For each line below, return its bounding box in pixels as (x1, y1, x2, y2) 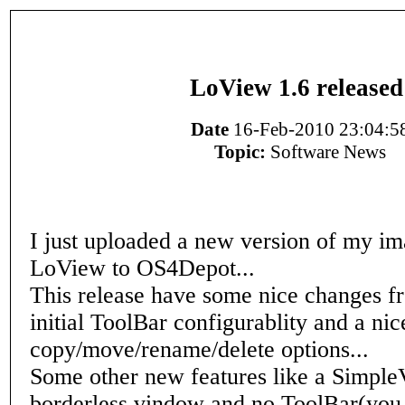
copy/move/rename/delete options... (30, 336, 369, 363)
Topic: (214, 141, 266, 164)
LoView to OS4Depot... (30, 255, 255, 281)
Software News (266, 141, 386, 164)
